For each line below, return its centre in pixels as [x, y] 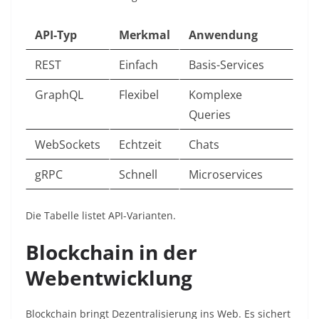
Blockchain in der [111, 252]
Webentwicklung [109, 278]
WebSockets [68, 145]
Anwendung [223, 35]
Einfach [138, 65]
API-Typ [56, 35]
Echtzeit [140, 145]
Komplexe [215, 95]
